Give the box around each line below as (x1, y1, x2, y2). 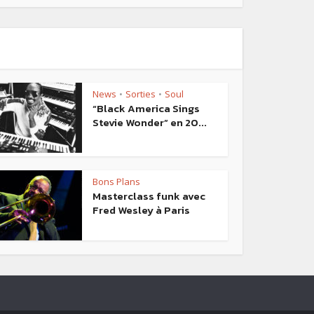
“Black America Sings (93, 100, 200, 117)
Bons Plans (93, 175, 140, 189)
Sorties (125, 88, 156, 101)
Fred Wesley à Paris (93, 202, 190, 219)
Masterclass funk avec (93, 188, 205, 205)
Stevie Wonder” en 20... (93, 114, 207, 131)
